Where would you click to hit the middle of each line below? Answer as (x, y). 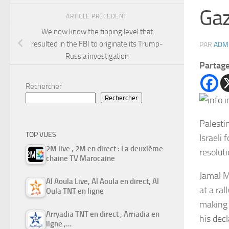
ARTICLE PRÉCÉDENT (97, 16)
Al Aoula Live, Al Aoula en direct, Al (102, 182)
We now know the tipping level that (97, 31)
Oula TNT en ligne (75, 191)
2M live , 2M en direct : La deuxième (105, 149)
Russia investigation (97, 56)
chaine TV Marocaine (81, 159)
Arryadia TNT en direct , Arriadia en (103, 214)
